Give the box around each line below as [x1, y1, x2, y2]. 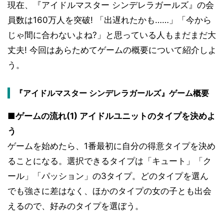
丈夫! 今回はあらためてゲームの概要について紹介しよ [7, 45, 216, 55]
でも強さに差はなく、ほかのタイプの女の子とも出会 [7, 186, 211, 196]
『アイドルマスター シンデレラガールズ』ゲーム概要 [15, 88, 209, 98]
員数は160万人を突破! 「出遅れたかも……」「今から [7, 15, 211, 25]
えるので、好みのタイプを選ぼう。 [7, 201, 143, 211]
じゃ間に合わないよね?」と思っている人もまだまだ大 [7, 30, 216, 40]
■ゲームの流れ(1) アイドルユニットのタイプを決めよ [7, 111, 215, 121]
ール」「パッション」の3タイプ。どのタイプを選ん [7, 171, 208, 181]
